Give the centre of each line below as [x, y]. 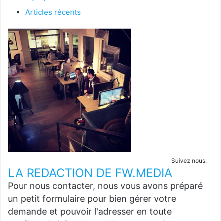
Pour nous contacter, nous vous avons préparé [105, 186]
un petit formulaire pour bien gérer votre [92, 199]
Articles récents [53, 12]
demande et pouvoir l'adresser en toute [90, 212]
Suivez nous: [189, 161]
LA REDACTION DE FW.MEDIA [90, 173]
